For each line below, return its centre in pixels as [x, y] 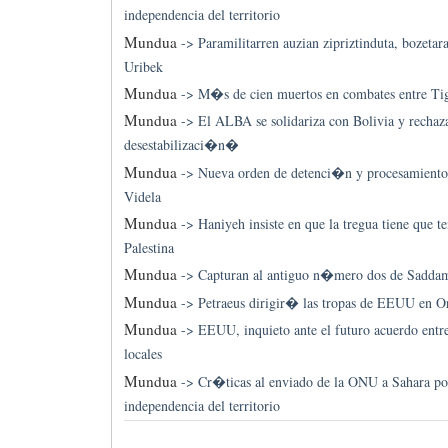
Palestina [148, 248]
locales [142, 354]
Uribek [143, 66]
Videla [142, 196]
